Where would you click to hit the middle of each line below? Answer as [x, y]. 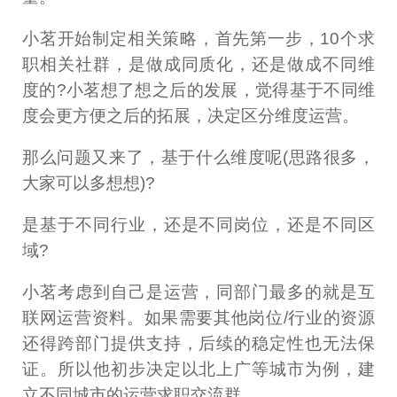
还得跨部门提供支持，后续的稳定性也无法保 [198, 344]
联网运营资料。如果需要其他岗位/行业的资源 [198, 318]
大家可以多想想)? [89, 183]
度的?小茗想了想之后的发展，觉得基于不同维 [198, 90]
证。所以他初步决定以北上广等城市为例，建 [198, 370]
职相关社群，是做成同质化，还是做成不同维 [198, 65]
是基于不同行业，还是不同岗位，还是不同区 [198, 225]
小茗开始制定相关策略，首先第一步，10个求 [198, 39]
